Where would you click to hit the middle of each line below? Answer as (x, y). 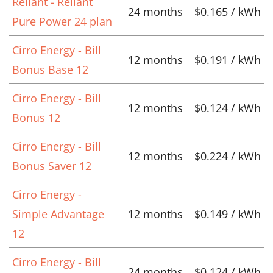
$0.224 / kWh (228, 156)
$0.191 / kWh (228, 59)
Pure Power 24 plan (62, 21)
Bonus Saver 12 (52, 165)
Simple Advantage (58, 214)
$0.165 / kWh (228, 11)
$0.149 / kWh (228, 214)
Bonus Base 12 (50, 69)
